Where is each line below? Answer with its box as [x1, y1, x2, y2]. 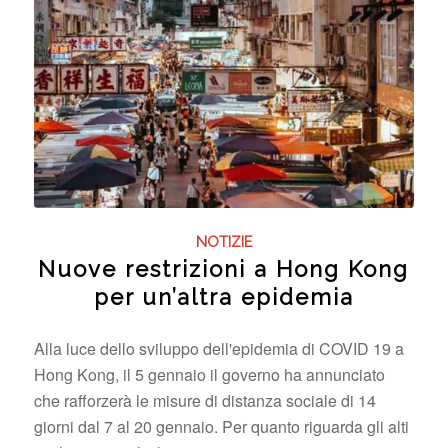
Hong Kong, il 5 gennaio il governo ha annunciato [33, 362, 385, 386]
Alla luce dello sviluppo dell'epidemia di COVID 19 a [33, 336, 404, 360]
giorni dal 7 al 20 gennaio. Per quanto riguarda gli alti [33, 414, 409, 438]
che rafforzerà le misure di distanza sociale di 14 [33, 388, 376, 412]
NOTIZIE [195, 232, 252, 250]
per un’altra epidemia [93, 283, 354, 310]
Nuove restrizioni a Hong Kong [38, 255, 410, 282]
